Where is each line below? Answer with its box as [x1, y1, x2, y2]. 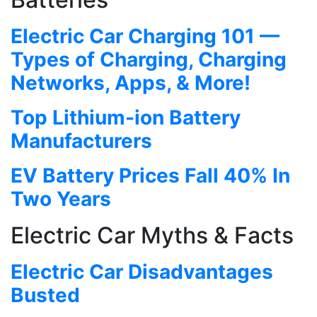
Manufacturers [11, 128, 152, 153]
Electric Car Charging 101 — [11, 23, 279, 48]
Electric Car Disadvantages [11, 259, 273, 284]
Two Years [11, 186, 111, 211]
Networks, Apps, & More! [11, 70, 250, 95]
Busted [11, 282, 80, 307]
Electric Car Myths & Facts [11, 221, 294, 249]
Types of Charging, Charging [11, 47, 287, 71]
